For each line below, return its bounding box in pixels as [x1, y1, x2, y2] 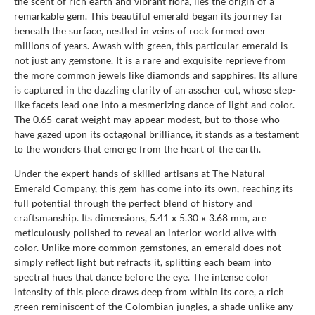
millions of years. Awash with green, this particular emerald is [14, 39, 288, 51]
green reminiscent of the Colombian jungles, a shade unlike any [14, 300, 293, 312]
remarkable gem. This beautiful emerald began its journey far [14, 9, 283, 22]
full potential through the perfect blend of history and [14, 196, 252, 209]
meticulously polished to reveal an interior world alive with [14, 226, 276, 238]
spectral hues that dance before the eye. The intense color [14, 270, 269, 283]
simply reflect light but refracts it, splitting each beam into [14, 255, 271, 268]
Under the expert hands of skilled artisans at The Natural [14, 167, 265, 179]
